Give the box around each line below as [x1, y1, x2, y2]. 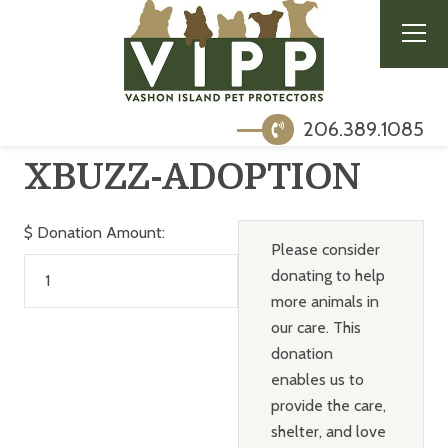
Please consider [270, 239, 380, 259]
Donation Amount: [36, 222, 165, 242]
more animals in [270, 291, 379, 311]
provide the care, [270, 395, 386, 415]
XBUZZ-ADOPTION [23, 156, 361, 198]
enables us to [270, 369, 364, 389]
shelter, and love [270, 421, 386, 441]
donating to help [270, 265, 385, 285]
